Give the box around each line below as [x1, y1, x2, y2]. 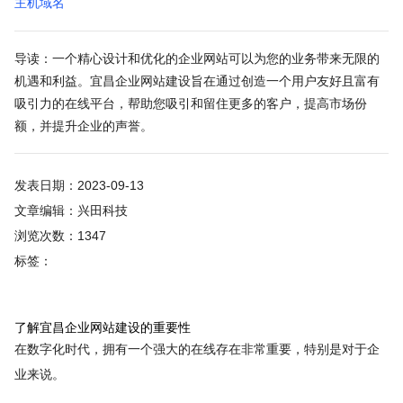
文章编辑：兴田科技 [13, 203, 128, 219]
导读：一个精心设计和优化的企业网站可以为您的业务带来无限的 [13, 50, 380, 66]
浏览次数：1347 [13, 228, 106, 244]
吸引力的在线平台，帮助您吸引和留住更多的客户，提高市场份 [13, 95, 367, 111]
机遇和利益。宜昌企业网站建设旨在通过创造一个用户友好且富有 [13, 73, 380, 88]
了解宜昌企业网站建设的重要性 [13, 319, 191, 335]
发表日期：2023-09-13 [13, 178, 144, 193]
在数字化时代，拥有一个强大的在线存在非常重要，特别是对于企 [13, 341, 380, 356]
